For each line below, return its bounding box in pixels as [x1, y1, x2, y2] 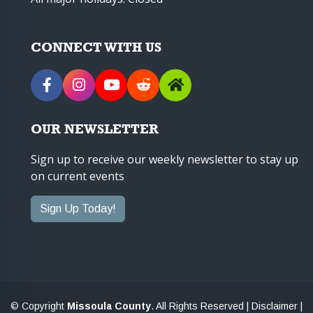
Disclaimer [252, 300, 298, 312]
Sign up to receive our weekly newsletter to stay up [31, 151, 298, 167]
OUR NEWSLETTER [31, 120, 159, 136]
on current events [31, 168, 124, 184]
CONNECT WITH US [31, 38, 161, 54]
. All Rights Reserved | [151, 300, 252, 312]
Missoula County [67, 300, 151, 312]
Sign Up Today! [40, 202, 116, 214]
